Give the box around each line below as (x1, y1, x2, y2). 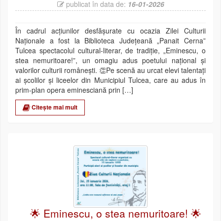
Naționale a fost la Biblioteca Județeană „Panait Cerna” (15, 35, 206, 45)
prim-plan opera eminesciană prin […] (15, 84, 133, 95)
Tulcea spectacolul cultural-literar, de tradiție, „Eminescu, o (15, 45, 206, 55)
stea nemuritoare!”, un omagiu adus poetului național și (15, 55, 206, 65)
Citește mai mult (30, 102, 77, 111)
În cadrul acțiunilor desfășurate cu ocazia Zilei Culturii (15, 25, 206, 36)
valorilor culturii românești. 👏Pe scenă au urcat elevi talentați (15, 65, 206, 75)
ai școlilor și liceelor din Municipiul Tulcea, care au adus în (15, 74, 206, 85)
